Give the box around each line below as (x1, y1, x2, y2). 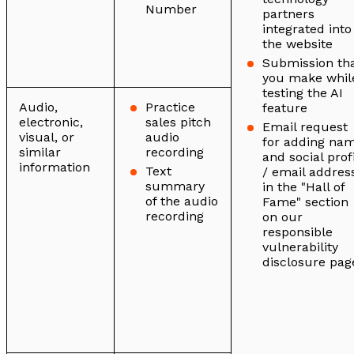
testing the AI (262, 85, 343, 101)
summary (145, 179, 205, 194)
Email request (262, 119, 348, 135)
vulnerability (262, 239, 338, 255)
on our (262, 209, 303, 225)
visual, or (19, 130, 74, 145)
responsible (262, 224, 333, 240)
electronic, (19, 115, 83, 130)
